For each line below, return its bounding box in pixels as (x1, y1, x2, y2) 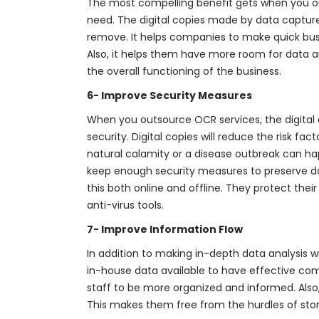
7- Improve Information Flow (87, 222, 243, 237)
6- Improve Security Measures (87, 88, 252, 103)
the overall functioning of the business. (87, 64, 281, 79)
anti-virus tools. (87, 198, 164, 213)
